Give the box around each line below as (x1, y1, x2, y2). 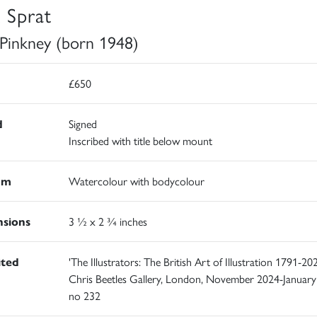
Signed (68, 115, 97, 132)
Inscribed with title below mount (68, 132, 212, 149)
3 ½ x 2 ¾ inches (68, 212, 147, 229)
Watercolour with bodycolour (68, 172, 204, 189)
